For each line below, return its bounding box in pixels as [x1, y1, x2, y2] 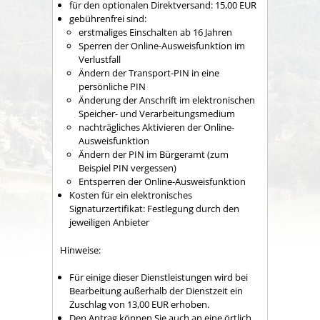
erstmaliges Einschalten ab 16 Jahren [79, 26, 232, 39]
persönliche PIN [79, 80, 146, 94]
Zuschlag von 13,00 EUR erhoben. [69, 298, 209, 311]
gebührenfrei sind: [69, 12, 146, 26]
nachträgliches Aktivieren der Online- [79, 121, 234, 134]
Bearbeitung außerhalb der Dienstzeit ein [69, 284, 243, 298]
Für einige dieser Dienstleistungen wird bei [69, 271, 248, 284]
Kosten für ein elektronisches [69, 189, 192, 202]
